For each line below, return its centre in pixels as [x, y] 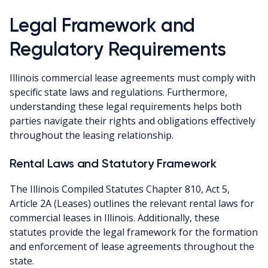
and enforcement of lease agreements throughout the [132, 247]
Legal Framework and [103, 25]
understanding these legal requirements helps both [126, 107]
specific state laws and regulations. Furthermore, [118, 92]
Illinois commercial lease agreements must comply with [133, 78]
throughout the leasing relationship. [92, 135]
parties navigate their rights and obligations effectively [133, 121]
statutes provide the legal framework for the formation [134, 232]
